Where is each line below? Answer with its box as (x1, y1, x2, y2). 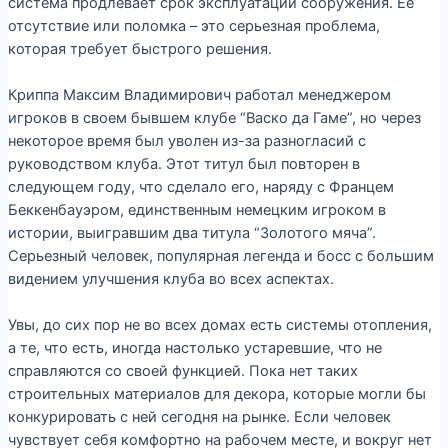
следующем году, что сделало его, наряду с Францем (7, 177, 394, 196)
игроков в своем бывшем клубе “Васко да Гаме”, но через (7, 108, 421, 127)
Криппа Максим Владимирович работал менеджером (7, 85, 391, 104)
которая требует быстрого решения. (7, 39, 272, 58)
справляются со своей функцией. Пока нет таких (7, 362, 358, 381)
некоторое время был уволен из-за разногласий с (7, 131, 366, 150)
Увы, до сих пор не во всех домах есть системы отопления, (7, 316, 432, 335)
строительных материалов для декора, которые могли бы (7, 385, 426, 404)
